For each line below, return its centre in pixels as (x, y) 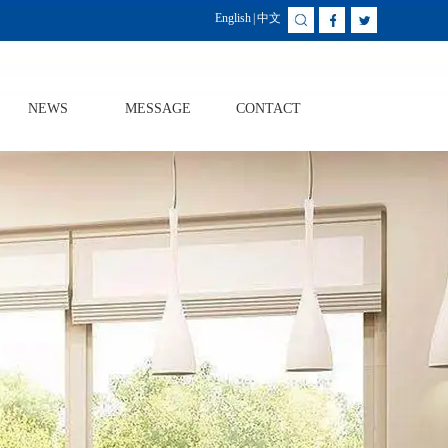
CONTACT (268, 108)
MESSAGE (158, 108)
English (232, 18)
